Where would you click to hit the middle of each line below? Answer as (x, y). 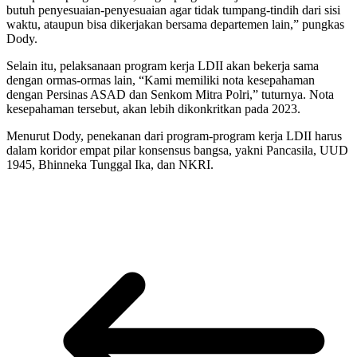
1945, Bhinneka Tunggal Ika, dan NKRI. (110, 164)
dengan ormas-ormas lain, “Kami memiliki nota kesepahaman (161, 80)
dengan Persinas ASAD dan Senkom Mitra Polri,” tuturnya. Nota (170, 94)
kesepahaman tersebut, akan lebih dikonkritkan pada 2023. (153, 108)
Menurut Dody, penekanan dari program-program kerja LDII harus (174, 135)
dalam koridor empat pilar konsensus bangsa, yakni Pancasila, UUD (177, 150)
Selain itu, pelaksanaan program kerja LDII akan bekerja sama (163, 65)
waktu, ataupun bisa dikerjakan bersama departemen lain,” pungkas (175, 24)
